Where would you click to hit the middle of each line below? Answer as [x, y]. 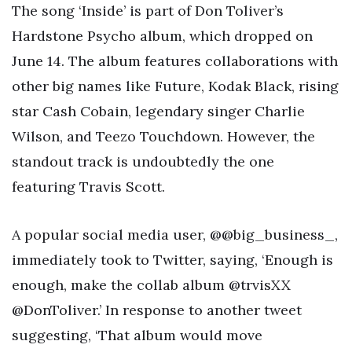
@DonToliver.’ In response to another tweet [157, 310]
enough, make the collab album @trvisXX [151, 285]
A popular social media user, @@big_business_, [175, 235]
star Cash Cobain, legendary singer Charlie [158, 111]
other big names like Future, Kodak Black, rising [175, 86]
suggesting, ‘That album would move [137, 335]
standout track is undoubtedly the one [143, 161]
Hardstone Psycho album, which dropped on [162, 35]
